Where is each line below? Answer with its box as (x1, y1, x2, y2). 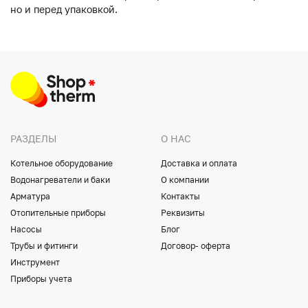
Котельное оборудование (10, 158, 113, 168)
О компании (161, 175, 209, 185)
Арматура (10, 191, 50, 201)
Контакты (161, 191, 200, 201)
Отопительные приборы (10, 208, 106, 218)
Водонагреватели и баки (10, 175, 110, 185)
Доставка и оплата (161, 158, 237, 168)
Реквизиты (161, 208, 205, 218)
